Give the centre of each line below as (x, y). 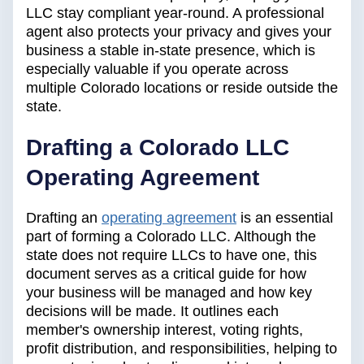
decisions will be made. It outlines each (152, 312)
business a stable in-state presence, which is (171, 51)
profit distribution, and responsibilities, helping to (182, 349)
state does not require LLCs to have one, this (171, 256)
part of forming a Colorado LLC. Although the (171, 237)
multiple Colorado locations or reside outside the (182, 88)
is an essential (285, 218)
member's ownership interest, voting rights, (165, 330)
